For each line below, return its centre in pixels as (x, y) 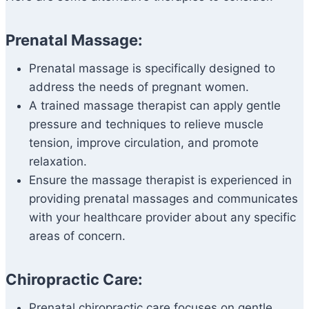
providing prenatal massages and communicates (163, 199)
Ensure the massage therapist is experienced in (160, 180)
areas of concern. (77, 236)
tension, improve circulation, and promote (144, 143)
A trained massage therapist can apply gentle (155, 106)
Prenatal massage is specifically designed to (152, 69)
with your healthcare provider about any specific (162, 218)
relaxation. (58, 162)
